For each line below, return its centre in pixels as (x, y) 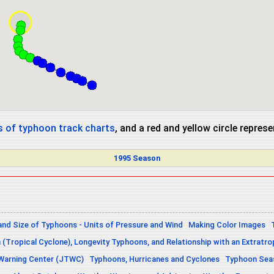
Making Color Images (227, 225)
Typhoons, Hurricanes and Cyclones (154, 259)
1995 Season (137, 158)
